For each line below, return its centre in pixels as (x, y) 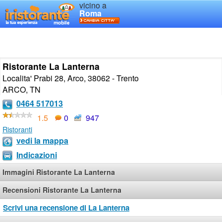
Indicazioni (37, 155)
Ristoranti (17, 129)
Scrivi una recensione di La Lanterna (66, 208)
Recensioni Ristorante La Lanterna (62, 190)
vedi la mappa (42, 140)
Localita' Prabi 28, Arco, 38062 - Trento (71, 78)
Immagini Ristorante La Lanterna (59, 172)
